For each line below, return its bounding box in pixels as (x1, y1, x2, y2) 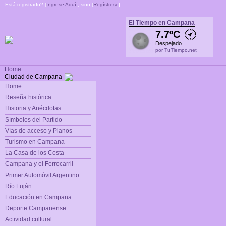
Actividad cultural (5, 216, 52, 223)
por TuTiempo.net (155, 47, 197, 53)
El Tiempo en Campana (129, 19, 195, 26)
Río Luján (5, 183, 32, 190)
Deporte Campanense (5, 205, 66, 212)
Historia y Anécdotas (5, 105, 61, 112)
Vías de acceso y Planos (5, 127, 72, 135)
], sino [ (76, 2, 93, 7)
